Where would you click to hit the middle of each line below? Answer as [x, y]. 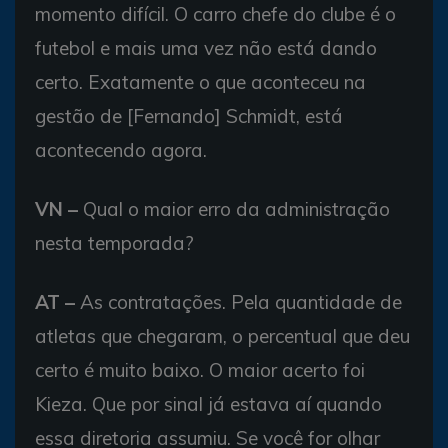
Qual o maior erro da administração [234, 209]
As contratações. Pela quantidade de [238, 302]
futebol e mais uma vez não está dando [206, 48]
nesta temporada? [114, 243]
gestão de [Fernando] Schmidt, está [189, 116]
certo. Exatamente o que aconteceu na [200, 82]
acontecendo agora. [121, 150]
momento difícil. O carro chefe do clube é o [215, 14]
